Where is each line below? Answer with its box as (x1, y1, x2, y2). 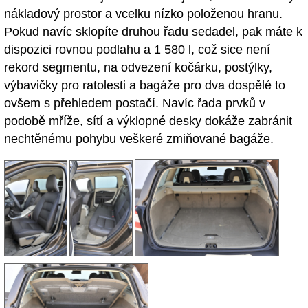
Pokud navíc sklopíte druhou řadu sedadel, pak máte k (4, 24, 302, 38)
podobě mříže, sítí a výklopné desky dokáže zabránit (4, 113, 292, 128)
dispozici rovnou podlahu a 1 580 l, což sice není (4, 42, 270, 56)
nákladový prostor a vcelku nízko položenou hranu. (4, 6, 283, 21)
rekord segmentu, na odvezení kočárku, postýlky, (4, 60, 272, 74)
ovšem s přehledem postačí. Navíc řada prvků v (4, 96, 265, 110)
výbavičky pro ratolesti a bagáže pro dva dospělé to (4, 78, 285, 92)
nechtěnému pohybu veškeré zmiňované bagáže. (4, 131, 274, 146)
